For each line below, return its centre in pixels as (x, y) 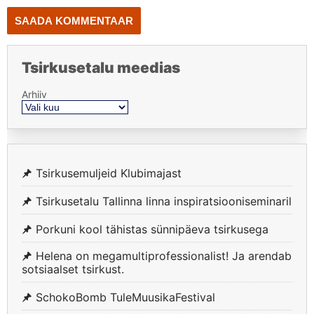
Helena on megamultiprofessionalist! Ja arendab (164, 255)
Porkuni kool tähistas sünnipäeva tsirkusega (152, 229)
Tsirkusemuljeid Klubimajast (109, 173)
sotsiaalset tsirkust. (73, 269)
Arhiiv (34, 94)
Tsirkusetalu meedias (101, 68)
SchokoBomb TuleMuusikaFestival (125, 297)
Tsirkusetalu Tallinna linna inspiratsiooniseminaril (164, 201)
